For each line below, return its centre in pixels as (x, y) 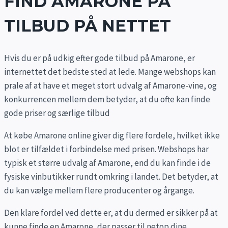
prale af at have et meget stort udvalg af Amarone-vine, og (110, 86)
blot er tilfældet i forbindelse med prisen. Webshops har (106, 149)
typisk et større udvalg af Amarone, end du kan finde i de (107, 163)
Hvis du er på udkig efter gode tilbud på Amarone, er (99, 58)
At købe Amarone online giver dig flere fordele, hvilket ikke (112, 136)
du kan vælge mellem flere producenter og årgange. (99, 191)
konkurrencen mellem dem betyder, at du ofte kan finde (107, 99)
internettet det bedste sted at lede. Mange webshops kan (110, 72)
